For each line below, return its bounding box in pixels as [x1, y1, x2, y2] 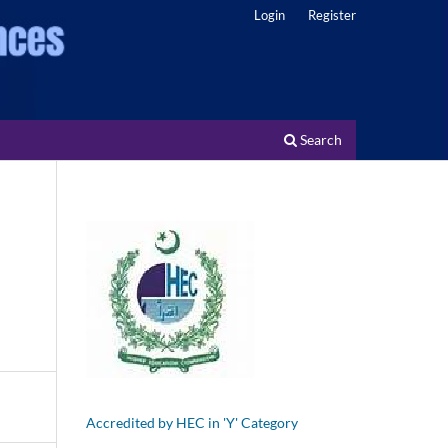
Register [308, 6, 356, 23]
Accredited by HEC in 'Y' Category [86, 413, 298, 431]
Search [297, 130, 342, 148]
